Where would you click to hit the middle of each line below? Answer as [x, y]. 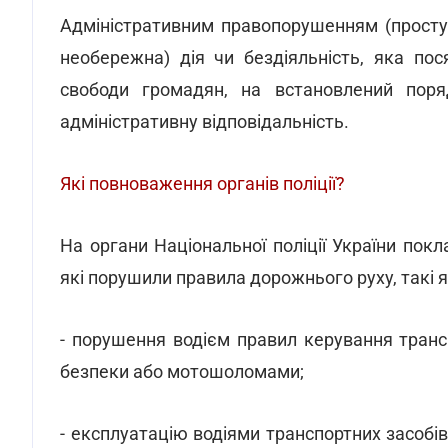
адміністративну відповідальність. [204, 121]
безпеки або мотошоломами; [182, 371]
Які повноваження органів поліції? [202, 183]
